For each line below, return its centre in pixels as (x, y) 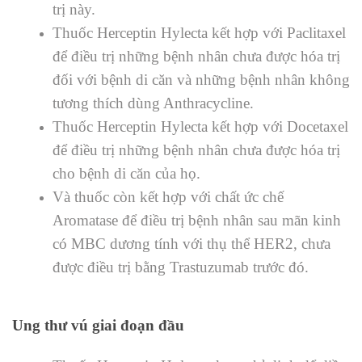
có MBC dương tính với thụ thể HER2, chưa (192, 243)
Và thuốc (81, 196)
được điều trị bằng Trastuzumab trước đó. (181, 267)
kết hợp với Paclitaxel (279, 32)
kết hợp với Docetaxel (280, 126)
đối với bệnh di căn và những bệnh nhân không (201, 79)
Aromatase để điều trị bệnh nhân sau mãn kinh (197, 220)
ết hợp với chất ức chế (216, 196)
